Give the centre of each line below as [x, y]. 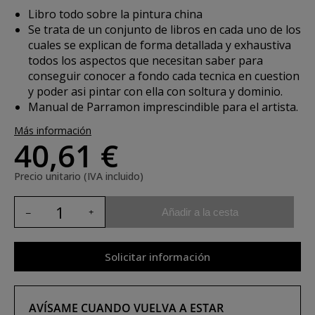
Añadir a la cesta [200, 212]
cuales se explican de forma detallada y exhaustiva [160, 45]
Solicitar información [157, 257]
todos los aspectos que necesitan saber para [146, 60]
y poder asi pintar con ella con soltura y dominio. [155, 91]
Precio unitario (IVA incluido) [79, 176]
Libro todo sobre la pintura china [115, 14]
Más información [53, 130]
